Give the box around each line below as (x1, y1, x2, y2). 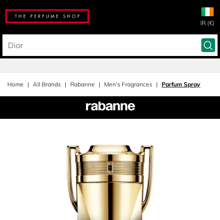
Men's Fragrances (104, 81, 152, 88)
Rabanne (70, 81, 95, 88)
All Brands (33, 81, 61, 88)
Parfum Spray (162, 81, 200, 88)
